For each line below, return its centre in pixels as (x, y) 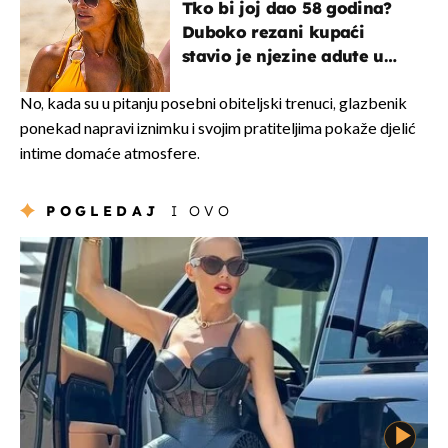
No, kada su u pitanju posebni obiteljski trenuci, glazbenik (213, 105)
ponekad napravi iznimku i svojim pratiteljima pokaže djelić (218, 130)
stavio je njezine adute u (283, 56)
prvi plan (219, 80)
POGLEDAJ (103, 211)
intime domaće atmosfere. (110, 155)
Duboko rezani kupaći (273, 32)
